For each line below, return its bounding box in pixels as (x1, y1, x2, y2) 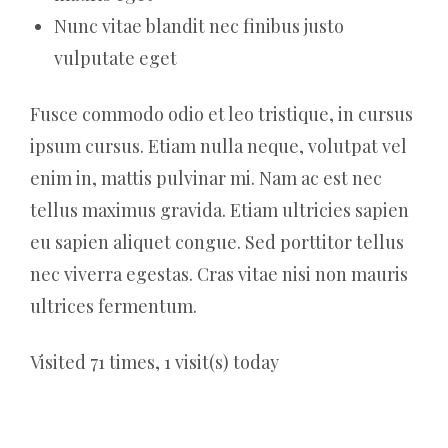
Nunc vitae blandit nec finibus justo (54, 13, 344, 38)
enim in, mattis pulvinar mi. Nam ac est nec (30, 165, 382, 190)
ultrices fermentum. (30, 293, 197, 318)
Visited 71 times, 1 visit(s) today (30, 349, 279, 374)
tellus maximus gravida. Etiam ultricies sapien (30, 197, 409, 222)
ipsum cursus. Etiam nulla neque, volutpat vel (30, 133, 407, 158)
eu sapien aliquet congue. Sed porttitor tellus (30, 229, 404, 254)
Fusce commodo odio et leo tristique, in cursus (30, 101, 413, 126)
